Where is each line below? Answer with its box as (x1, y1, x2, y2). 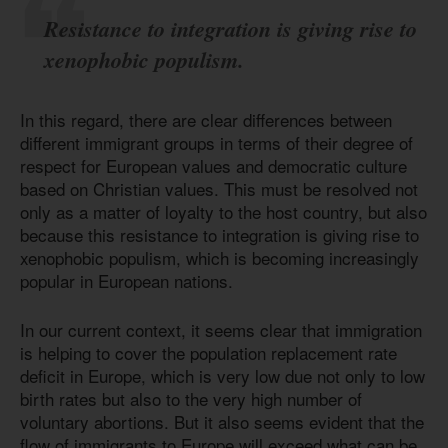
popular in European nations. (20, 268, 233, 294)
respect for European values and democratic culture (20, 153, 407, 179)
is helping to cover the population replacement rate (20, 339, 397, 365)
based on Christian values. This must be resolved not (20, 176, 418, 202)
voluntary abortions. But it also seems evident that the (20, 408, 424, 434)
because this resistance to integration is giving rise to (20, 222, 419, 248)
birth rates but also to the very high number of (20, 385, 362, 411)
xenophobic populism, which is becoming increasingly (20, 245, 419, 271)
